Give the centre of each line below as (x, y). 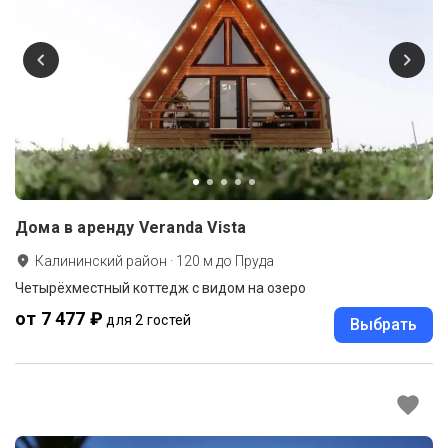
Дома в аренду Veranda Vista (131, 227)
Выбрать (383, 324)
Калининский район (101, 260)
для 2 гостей (149, 319)
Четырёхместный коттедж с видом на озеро (160, 287)
